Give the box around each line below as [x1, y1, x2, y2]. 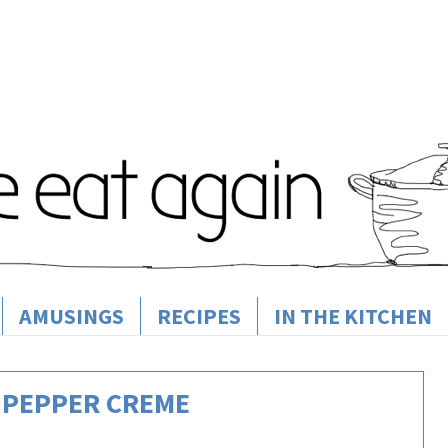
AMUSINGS [19, 302, 124, 330]
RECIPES [157, 302, 241, 330]
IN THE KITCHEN [274, 302, 432, 330]
